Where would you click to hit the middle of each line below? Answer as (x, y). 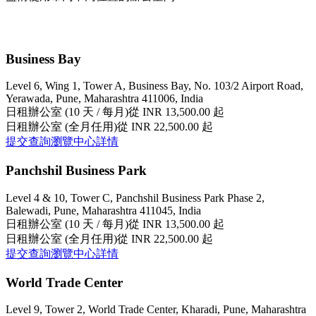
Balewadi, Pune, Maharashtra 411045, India (103, 210)
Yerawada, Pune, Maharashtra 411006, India (104, 99)
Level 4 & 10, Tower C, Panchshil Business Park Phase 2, (135, 197)
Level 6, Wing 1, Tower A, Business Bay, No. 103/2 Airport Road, (154, 86)
